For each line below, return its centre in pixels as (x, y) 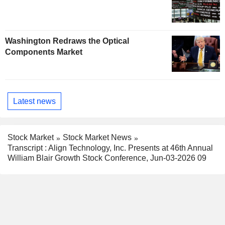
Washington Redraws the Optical (67, 41)
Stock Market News (97, 138)
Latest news (34, 101)
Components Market (44, 52)
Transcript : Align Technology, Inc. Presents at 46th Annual (110, 148)
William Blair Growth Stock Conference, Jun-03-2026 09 (107, 158)
